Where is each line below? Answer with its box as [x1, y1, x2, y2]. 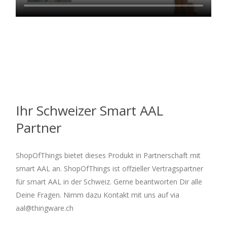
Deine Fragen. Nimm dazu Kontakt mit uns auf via [16, 190, 179, 200]
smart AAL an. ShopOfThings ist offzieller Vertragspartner [16, 163, 203, 173]
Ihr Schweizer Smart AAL [16, 101, 163, 120]
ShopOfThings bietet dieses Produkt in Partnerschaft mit [16, 150, 201, 160]
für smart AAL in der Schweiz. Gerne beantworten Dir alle [16, 176, 202, 186]
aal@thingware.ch [16, 203, 73, 213]
